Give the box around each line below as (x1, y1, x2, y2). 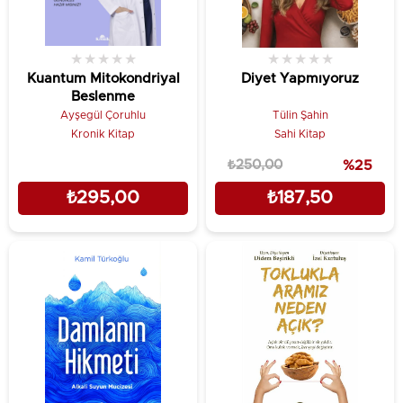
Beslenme (71, 89, 135, 103)
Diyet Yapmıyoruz (241, 71, 359, 85)
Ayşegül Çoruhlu (60, 109, 146, 121)
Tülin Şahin (272, 109, 328, 121)
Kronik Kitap (71, 128, 135, 139)
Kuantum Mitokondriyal (26, 71, 180, 85)
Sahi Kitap (274, 128, 326, 139)
